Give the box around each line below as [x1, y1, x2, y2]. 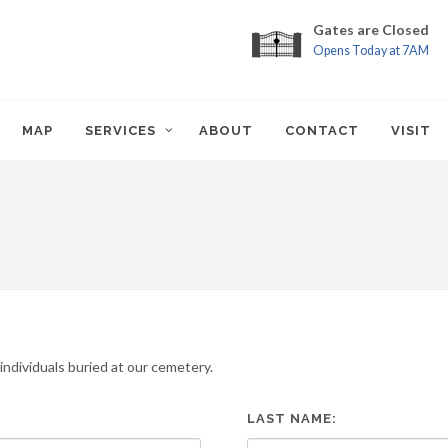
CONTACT [285, 123, 359, 138]
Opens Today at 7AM [313, 43, 429, 58]
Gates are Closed [313, 21, 429, 38]
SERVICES [85, 123, 156, 138]
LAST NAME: [246, 411, 337, 426]
